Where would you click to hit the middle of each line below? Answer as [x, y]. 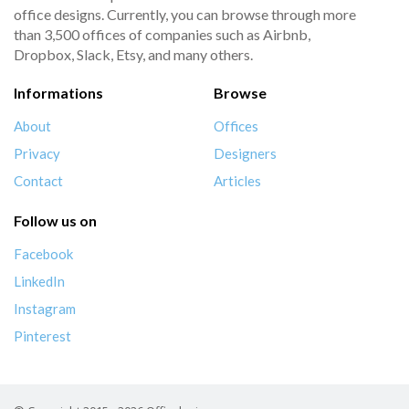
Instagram [45, 308]
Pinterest [42, 336]
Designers [245, 154]
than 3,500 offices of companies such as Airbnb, [162, 35]
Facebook [43, 253]
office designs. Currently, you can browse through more [185, 15]
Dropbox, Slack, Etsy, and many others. [133, 55]
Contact [38, 181]
